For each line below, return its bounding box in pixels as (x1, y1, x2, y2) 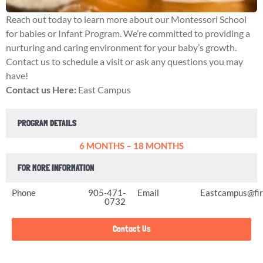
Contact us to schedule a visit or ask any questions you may (6, 56, 243, 68)
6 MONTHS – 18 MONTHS (79, 140, 184, 151)
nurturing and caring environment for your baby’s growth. (6, 42, 237, 53)
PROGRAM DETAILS (18, 118, 76, 129)
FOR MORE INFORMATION (18, 163, 94, 174)
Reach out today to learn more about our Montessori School (6, 14, 247, 25)
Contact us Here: (6, 84, 76, 96)
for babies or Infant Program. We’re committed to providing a (6, 28, 250, 39)
